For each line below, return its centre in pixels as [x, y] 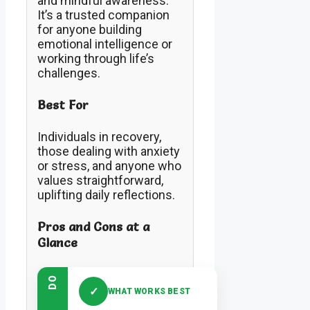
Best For [63, 105]
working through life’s [96, 59]
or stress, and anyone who [109, 166]
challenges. [69, 73]
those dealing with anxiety [109, 152]
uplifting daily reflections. [106, 195]
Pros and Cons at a [93, 227]
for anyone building [90, 30]
